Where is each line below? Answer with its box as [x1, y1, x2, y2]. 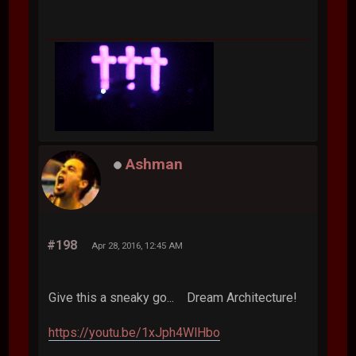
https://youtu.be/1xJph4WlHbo [48, 324, 221, 340]
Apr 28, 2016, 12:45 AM [91, 239, 184, 251]
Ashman [126, 154, 184, 173]
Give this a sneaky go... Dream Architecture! [48, 289, 298, 305]
